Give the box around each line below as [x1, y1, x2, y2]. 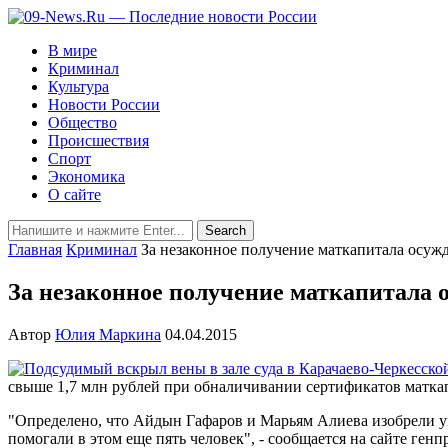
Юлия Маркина [55, 325, 161, 343]
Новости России [48, 96, 160, 113]
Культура [48, 78, 109, 95]
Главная [8, 241, 62, 258]
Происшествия [48, 132, 149, 149]
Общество [48, 114, 117, 131]
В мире [48, 42, 97, 59]
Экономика [48, 168, 125, 185]
